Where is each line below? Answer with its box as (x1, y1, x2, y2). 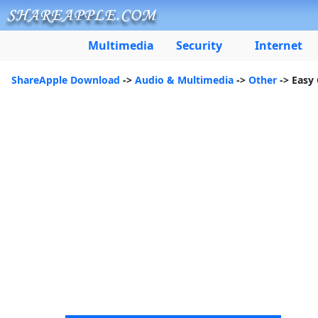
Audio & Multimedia (135, 73, 234, 87)
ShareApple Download (11, 73, 120, 87)
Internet (254, 38, 302, 53)
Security (175, 38, 222, 53)
